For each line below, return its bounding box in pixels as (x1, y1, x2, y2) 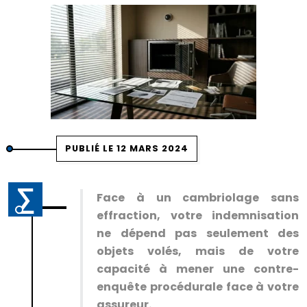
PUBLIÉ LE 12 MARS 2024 (65, 143, 188, 154)
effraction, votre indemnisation (97, 208, 299, 223)
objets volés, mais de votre (97, 243, 299, 259)
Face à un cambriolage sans (97, 190, 299, 206)
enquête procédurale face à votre (97, 279, 299, 295)
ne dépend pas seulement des (97, 225, 299, 241)
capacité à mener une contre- (97, 261, 299, 277)
